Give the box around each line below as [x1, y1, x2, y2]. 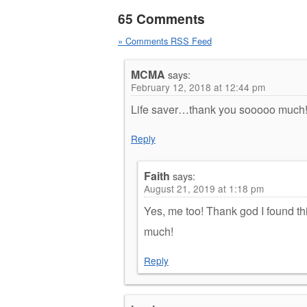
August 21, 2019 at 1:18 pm [144, 181, 264, 195]
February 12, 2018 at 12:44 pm [131, 79, 265, 94]
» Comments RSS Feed [118, 34, 212, 47]
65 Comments [118, 8, 205, 28]
